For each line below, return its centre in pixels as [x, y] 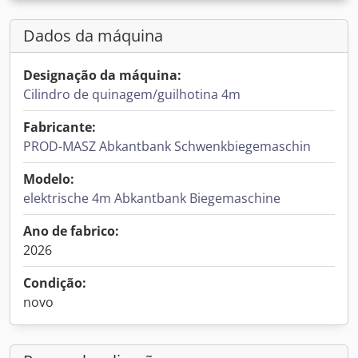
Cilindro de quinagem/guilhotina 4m [132, 94]
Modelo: [49, 179]
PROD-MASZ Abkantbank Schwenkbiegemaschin [167, 146]
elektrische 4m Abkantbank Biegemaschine [152, 198]
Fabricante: [60, 127]
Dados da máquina [93, 36]
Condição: [55, 283]
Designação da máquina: [102, 75]
